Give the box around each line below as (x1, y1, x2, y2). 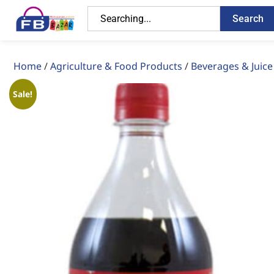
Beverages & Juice (191, 59, 273, 73)
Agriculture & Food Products (50, 59, 182, 73)
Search (232, 13, 264, 24)
